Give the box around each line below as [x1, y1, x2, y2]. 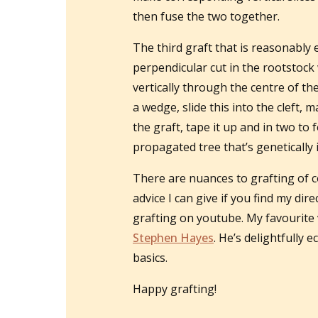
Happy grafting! [133, 281, 216, 297]
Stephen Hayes [133, 230, 214, 246]
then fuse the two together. [133, 9, 285, 25]
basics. [133, 250, 173, 266]
